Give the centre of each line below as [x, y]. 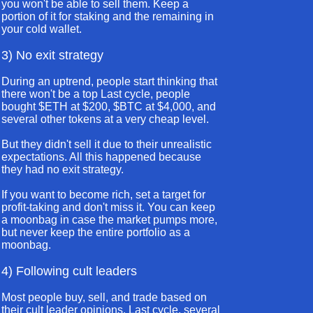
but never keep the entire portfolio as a [96, 232]
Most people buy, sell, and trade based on [104, 297]
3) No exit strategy [52, 55]
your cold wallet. [42, 29]
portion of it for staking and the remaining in [108, 16]
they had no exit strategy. [63, 169]
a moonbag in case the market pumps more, [109, 220]
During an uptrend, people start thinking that [109, 81]
